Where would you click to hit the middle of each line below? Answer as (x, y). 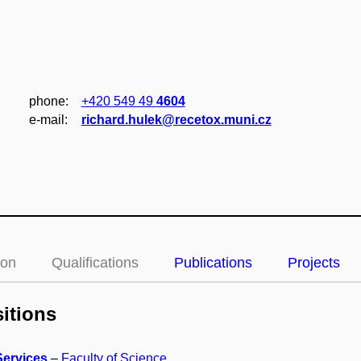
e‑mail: (48, 120)
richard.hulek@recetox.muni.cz (176, 120)
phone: (48, 101)
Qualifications (95, 263)
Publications (213, 263)
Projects (314, 263)
